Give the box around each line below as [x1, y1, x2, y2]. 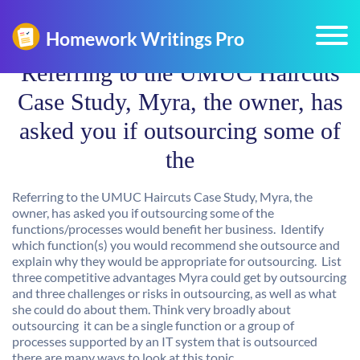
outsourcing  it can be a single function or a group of [12, 317, 294, 333]
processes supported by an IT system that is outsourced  [12, 333, 320, 349]
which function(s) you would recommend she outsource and [12, 237, 340, 252]
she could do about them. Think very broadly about [12, 301, 291, 317]
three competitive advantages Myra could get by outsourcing [12, 269, 346, 284]
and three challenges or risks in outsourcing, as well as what [12, 285, 337, 301]
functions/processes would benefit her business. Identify [12, 221, 324, 236]
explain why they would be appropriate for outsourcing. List [12, 253, 342, 268]
